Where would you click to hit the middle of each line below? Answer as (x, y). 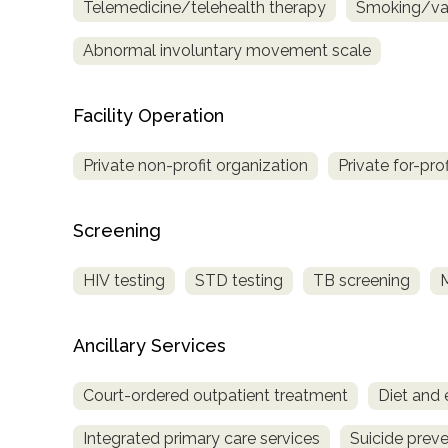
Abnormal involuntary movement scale (227, 51)
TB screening (361, 280)
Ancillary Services (149, 345)
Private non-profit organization (195, 165)
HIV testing (124, 280)
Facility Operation (148, 116)
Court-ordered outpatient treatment (215, 395)
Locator (58, 45)
